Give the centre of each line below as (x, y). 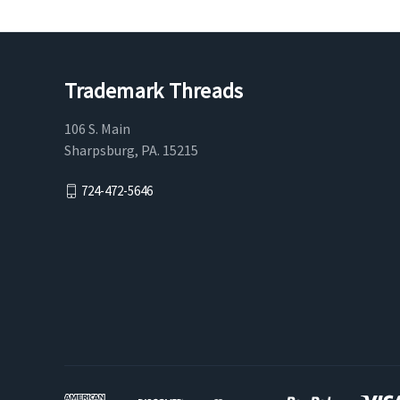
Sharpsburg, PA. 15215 (131, 150)
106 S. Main (97, 129)
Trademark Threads (154, 91)
